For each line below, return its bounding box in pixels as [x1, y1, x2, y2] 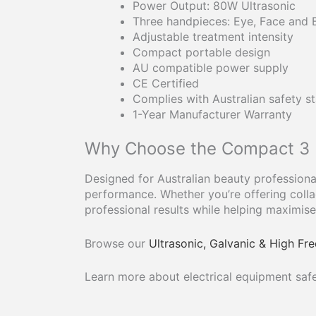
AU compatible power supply [133, 61, 288, 75]
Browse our [85, 236, 149, 250]
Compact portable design [133, 45, 270, 60]
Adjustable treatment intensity [133, 30, 293, 44]
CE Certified [133, 76, 199, 91]
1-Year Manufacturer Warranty [133, 107, 292, 122]
